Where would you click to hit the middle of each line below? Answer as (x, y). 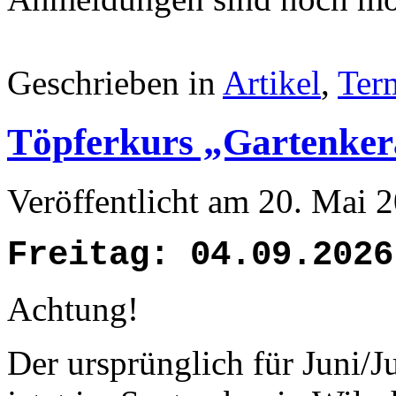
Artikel (272, 82)
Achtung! (73, 308)
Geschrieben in (115, 82)
